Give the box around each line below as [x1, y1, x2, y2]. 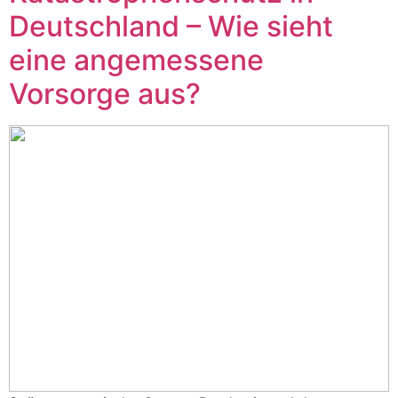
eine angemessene [9, 43, 264, 77]
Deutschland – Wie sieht [9, 9, 333, 44]
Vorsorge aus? [9, 76, 201, 111]
